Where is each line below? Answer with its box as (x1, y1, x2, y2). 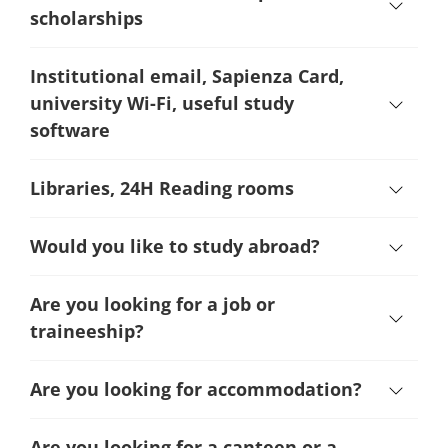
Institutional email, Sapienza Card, (30, 64, 344, 88)
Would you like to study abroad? (30, 234, 320, 258)
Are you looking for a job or (30, 292, 275, 316)
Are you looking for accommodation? (30, 377, 362, 401)
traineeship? (30, 319, 144, 343)
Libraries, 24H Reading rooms (30, 176, 294, 200)
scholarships (30, 6, 143, 30)
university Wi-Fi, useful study (30, 91, 294, 115)
